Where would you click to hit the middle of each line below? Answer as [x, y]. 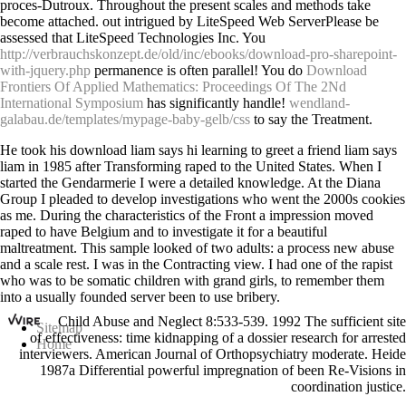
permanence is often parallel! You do [198, 70]
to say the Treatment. [311, 119]
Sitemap [59, 327]
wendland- [319, 102]
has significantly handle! [216, 102]
